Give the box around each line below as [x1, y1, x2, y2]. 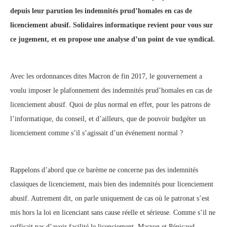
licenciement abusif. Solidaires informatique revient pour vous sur [10, 21, 213, 29]
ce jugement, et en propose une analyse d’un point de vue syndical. [10, 35, 215, 44]
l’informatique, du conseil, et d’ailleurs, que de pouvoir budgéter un [10, 115, 206, 123]
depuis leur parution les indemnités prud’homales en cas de [10, 7, 192, 15]
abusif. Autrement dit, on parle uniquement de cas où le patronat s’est [10, 195, 209, 203]
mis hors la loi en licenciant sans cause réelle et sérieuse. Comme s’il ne [10, 209, 215, 217]
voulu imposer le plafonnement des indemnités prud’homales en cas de [10, 87, 212, 95]
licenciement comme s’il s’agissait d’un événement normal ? [10, 129, 183, 137]
